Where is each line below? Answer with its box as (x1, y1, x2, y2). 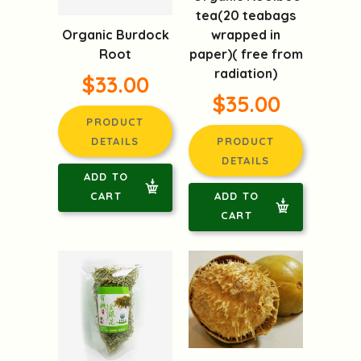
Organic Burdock (61, 26, 169, 43)
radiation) (214, 65, 277, 82)
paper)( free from (189, 46, 303, 63)
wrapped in (211, 27, 280, 44)
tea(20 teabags (196, 7, 296, 24)
